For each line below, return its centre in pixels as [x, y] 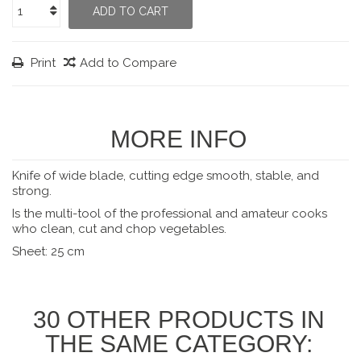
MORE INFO [178, 139]
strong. [32, 191]
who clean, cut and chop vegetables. [119, 229]
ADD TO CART [131, 11]
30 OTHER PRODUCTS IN [178, 320]
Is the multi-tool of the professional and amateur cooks [170, 214]
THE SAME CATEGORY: [178, 344]
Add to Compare [128, 63]
